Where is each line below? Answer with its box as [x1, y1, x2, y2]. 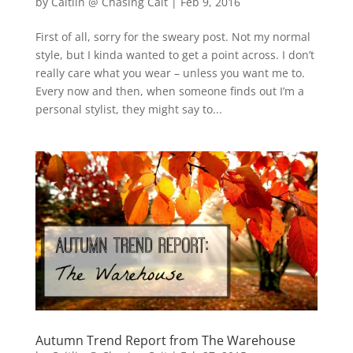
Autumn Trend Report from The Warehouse [35, 331, 295, 349]
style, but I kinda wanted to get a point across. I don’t [35, 46, 314, 62]
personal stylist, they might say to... [35, 101, 222, 117]
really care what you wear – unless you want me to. [35, 65, 305, 80]
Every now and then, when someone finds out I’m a [35, 83, 304, 98]
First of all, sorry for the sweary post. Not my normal [35, 28, 310, 44]
